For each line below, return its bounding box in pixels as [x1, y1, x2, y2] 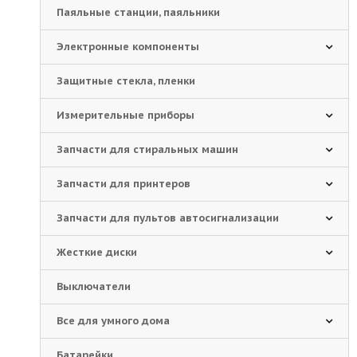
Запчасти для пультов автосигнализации [57, 211, 279, 225]
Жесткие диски [57, 245, 137, 259]
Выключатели [57, 280, 131, 293]
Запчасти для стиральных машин [57, 143, 238, 156]
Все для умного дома [57, 314, 170, 328]
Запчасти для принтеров [57, 177, 190, 190]
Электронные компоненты [57, 40, 199, 53]
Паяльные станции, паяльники [57, 6, 220, 19]
